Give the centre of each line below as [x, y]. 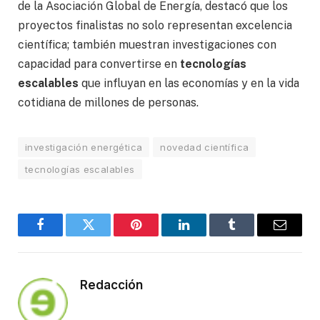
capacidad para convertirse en [97, 64]
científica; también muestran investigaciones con [147, 44]
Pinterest [157, 235]
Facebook [64, 235]
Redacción [111, 285]
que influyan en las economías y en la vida [189, 83]
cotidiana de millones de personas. [108, 102]
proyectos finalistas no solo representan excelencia [155, 25]
